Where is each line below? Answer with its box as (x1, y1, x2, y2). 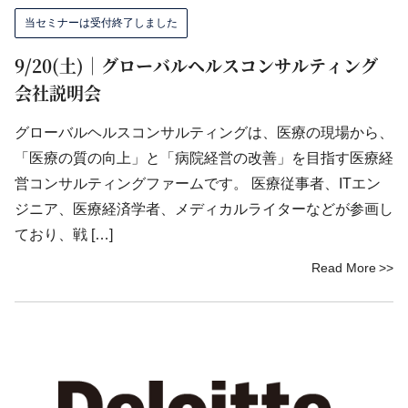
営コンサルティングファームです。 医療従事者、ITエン (15, 176, 381, 191)
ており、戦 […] (15, 227, 113, 242)
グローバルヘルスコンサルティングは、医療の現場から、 (15, 125, 393, 140)
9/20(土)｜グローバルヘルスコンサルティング (15, 53, 378, 77)
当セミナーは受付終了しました (25, 16, 178, 29)
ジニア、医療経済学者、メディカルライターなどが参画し (15, 201, 393, 217)
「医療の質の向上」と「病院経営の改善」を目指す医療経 (15, 150, 393, 166)
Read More (311, 260, 376, 275)
